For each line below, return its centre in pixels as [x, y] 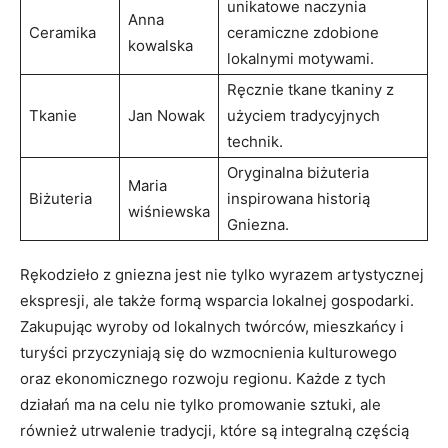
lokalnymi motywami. [300, 58]
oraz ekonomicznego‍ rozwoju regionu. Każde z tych [203, 378]
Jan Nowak [166, 115]
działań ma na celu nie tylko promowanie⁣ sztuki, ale [200, 404]
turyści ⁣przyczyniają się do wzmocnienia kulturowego [208, 352]
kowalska [160, 45]
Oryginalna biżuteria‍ [298, 172]
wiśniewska [169, 211]
